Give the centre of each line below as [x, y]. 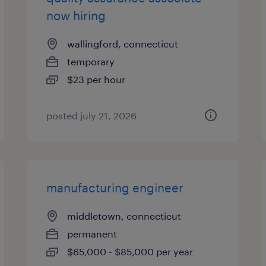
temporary [91, 61]
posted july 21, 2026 [92, 115]
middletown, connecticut [124, 216]
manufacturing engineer [115, 188]
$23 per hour [96, 79]
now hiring [76, 15]
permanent [92, 234]
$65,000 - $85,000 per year [130, 251]
